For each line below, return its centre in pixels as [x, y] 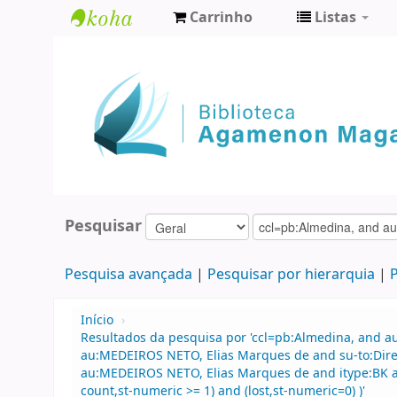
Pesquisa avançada [128, 275]
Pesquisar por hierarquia [291, 275]
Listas [335, 18]
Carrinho [221, 18]
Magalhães [119, 109]
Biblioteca [115, 50]
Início [97, 321]
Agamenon [119, 79]
